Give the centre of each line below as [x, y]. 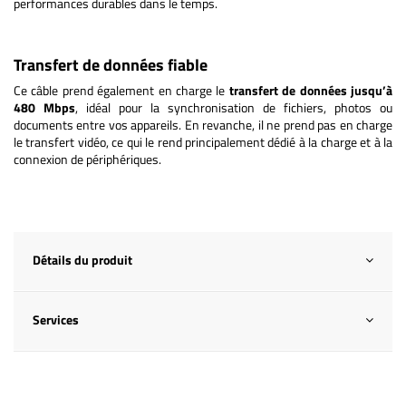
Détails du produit [82, 259]
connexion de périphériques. [87, 159]
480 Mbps [44, 107]
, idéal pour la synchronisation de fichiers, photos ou [234, 107]
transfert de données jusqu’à [311, 90]
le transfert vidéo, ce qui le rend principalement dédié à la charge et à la [203, 141]
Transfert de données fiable [111, 64]
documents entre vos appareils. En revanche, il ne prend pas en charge [203, 124]
